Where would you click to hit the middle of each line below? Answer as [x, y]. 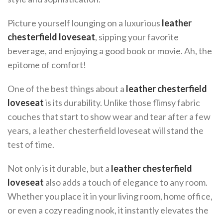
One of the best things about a [67, 89]
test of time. [31, 144]
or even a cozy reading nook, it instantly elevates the [108, 210]
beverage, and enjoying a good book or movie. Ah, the [110, 51]
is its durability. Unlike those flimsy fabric [122, 103]
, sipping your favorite [137, 37]
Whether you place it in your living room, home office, [110, 196]
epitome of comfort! [47, 65]
